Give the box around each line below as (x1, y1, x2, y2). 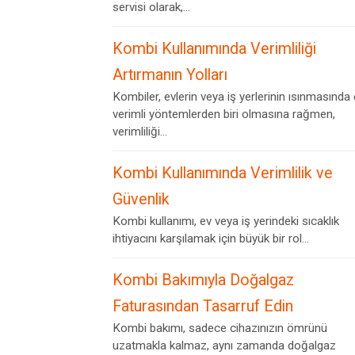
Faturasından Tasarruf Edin (113, 297, 293, 315)
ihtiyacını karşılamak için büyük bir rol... (113, 231, 309, 246)
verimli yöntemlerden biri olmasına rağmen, (113, 107, 335, 121)
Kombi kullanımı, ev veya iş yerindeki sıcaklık (113, 214, 339, 228)
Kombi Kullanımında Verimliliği (113, 40, 316, 58)
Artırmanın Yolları (113, 66, 227, 84)
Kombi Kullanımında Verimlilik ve (113, 164, 333, 182)
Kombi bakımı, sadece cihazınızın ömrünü (113, 321, 327, 335)
